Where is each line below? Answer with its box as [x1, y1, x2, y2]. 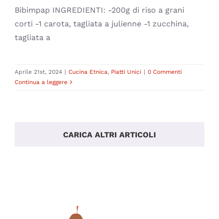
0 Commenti [148, 68, 182, 76]
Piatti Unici [111, 68, 141, 76]
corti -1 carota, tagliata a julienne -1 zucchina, [15, 19, 189, 29]
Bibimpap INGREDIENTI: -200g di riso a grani [15, 5, 184, 15]
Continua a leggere [15, 79, 67, 86]
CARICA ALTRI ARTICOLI [63, 130, 156, 140]
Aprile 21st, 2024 [15, 68, 62, 76]
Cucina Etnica [68, 68, 108, 76]
